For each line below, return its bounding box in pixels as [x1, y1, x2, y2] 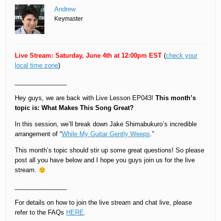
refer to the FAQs [15, 209, 67, 217]
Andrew [54, 5, 76, 13]
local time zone [15, 62, 59, 70]
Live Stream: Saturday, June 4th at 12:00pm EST [15, 52, 162, 60]
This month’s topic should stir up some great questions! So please [15, 147, 205, 154]
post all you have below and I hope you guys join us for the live [15, 156, 195, 164]
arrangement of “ [15, 130, 62, 138]
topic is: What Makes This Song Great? [15, 104, 134, 112]
